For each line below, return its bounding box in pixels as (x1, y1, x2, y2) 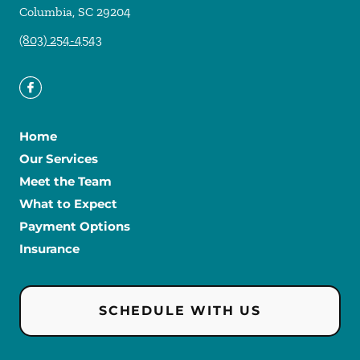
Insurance (19, 241, 80, 257)
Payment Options (19, 219, 130, 235)
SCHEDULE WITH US (99, 303, 261, 319)
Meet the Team (19, 174, 112, 190)
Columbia (19, 4, 72, 20)
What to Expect (19, 196, 117, 212)
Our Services (19, 151, 98, 167)
